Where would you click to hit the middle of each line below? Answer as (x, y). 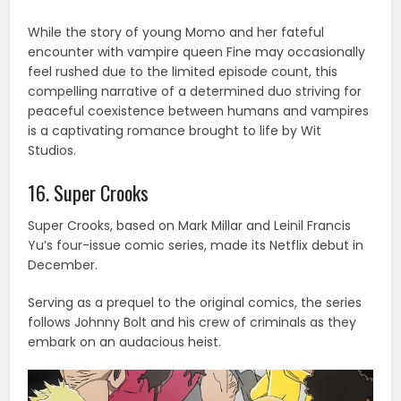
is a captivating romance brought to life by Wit (175, 130)
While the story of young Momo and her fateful (176, 32)
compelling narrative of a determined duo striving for (195, 91)
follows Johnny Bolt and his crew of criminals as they (192, 322)
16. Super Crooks (89, 192)
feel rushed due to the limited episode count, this (183, 71)
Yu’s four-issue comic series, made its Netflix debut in (196, 245)
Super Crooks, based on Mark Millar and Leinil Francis (190, 225)
